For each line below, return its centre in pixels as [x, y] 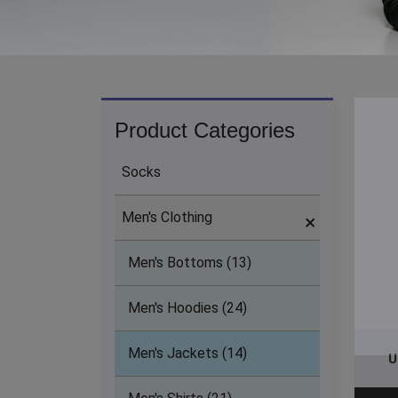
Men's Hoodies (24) [187, 308]
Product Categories [205, 131]
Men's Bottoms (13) [190, 263]
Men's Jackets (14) [187, 354]
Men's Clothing [167, 218]
